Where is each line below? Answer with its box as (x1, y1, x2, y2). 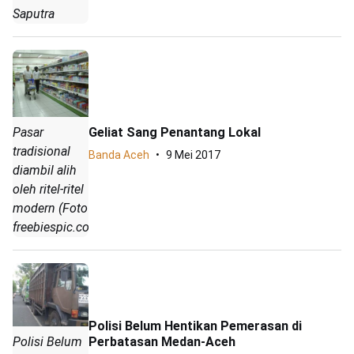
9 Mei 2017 (166, 148, 220, 161)
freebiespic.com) (13, 220, 104, 235)
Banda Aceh (88, 148, 149, 161)
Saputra (13, 6, 55, 21)
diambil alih (13, 163, 77, 179)
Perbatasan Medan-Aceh (88, 333, 235, 349)
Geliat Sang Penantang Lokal (88, 124, 261, 140)
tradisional (13, 144, 70, 160)
